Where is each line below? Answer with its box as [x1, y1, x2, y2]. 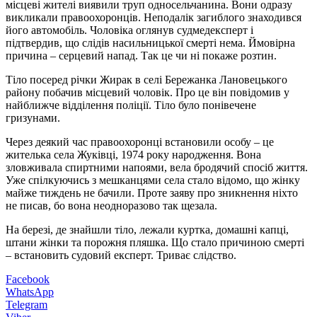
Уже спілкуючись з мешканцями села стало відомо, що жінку [6, 173, 300, 186]
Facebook [6, 272, 50, 285]
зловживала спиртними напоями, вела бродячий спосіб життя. [6, 161, 308, 173]
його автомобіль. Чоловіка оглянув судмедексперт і [6, 23, 253, 36]
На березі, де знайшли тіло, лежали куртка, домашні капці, [6, 223, 289, 236]
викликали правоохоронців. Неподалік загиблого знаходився [6, 11, 301, 23]
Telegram [6, 298, 47, 311]
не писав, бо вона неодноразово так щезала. [6, 199, 217, 212]
